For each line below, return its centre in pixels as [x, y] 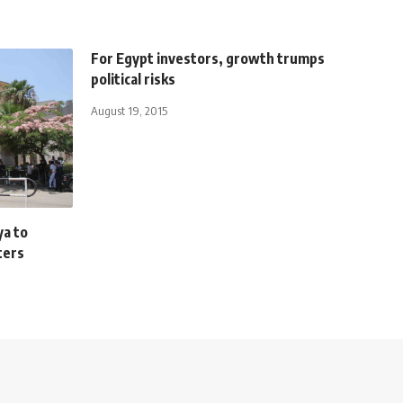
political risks [133, 79]
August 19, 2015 [129, 110]
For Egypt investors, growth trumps [208, 58]
